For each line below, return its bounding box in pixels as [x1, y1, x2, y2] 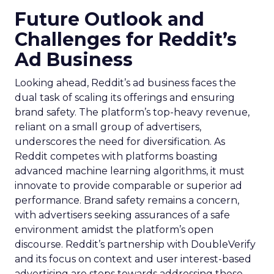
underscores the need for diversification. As [15, 136, 225, 147]
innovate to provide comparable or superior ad [15, 180, 242, 191]
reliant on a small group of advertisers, [15, 121, 201, 133]
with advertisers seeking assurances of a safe [15, 209, 230, 221]
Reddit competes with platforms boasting [15, 150, 218, 162]
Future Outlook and [15, 8, 204, 31]
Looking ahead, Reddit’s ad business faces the [15, 77, 236, 89]
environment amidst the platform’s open [15, 224, 213, 235]
